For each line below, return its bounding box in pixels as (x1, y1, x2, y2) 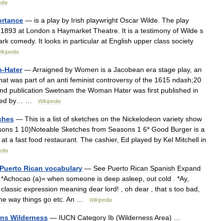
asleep (122, 175, 143, 183)
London (26, 27, 50, 35)
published (161, 86, 191, 94)
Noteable (31, 125, 59, 133)
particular (70, 37, 99, 45)
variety (163, 115, 184, 123)
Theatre (93, 27, 118, 35)
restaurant (44, 136, 76, 144)
